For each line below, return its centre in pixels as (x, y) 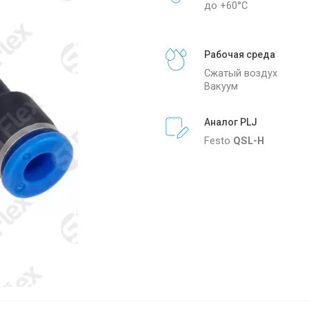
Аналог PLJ (231, 122)
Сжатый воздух (241, 73)
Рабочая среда (240, 54)
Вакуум (221, 86)
